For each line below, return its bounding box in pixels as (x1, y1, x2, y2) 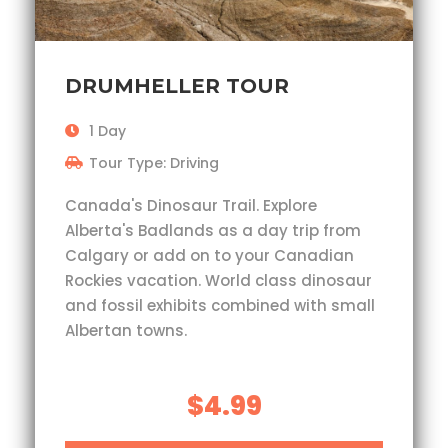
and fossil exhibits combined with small (65, 295, 375, 317)
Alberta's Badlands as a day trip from (65, 220, 361, 242)
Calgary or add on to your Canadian (65, 245, 354, 267)
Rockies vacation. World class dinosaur (65, 270, 372, 292)
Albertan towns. (65, 320, 187, 342)
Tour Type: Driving (89, 153, 219, 174)
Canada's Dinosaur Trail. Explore (65, 195, 317, 217)
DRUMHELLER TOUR (65, 74, 289, 99)
